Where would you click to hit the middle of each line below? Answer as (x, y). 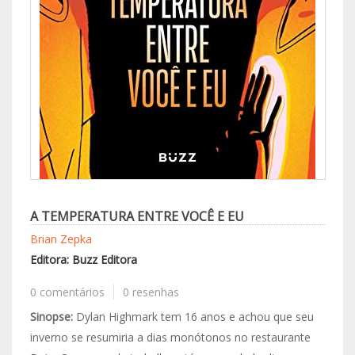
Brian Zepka (61, 239)
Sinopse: (51, 317)
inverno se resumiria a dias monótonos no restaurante (170, 337)
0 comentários (67, 292)
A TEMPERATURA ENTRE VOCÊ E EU (137, 216)
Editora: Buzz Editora (83, 260)
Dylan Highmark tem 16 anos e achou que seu (193, 317)
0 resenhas (151, 292)
